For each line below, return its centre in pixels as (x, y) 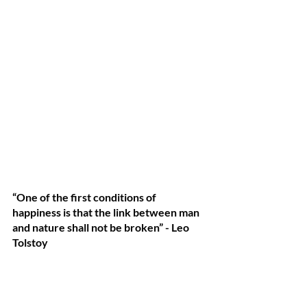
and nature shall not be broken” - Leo (102, 227)
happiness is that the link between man (107, 212)
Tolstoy (30, 242)
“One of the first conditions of (85, 197)
